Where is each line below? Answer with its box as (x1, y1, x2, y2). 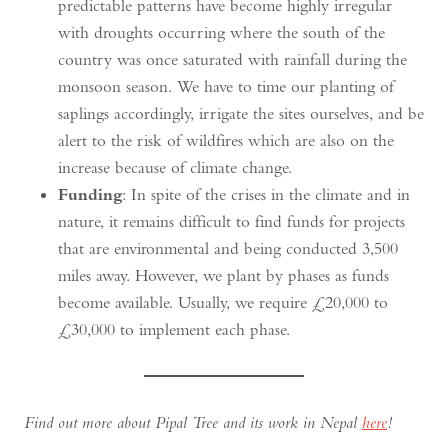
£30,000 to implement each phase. (58, 318, 290, 340)
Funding (58, 183, 122, 205)
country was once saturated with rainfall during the (58, 48, 407, 70)
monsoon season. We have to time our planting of (58, 75, 394, 97)
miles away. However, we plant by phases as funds (58, 264, 389, 286)
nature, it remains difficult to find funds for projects (58, 210, 405, 232)
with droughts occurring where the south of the (58, 21, 385, 43)
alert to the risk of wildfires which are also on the (58, 129, 394, 151)
